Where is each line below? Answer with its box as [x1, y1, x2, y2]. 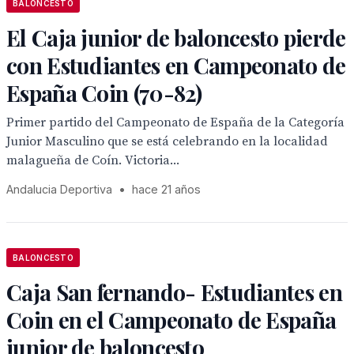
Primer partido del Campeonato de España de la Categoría [6, 115, 345, 130]
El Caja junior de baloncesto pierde [6, 23, 346, 52]
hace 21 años [132, 183, 201, 196]
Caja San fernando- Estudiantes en [6, 277, 342, 307]
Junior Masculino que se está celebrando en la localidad [6, 134, 328, 149]
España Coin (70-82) [6, 78, 202, 107]
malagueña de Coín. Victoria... [6, 153, 179, 168]
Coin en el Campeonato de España [6, 305, 337, 334]
